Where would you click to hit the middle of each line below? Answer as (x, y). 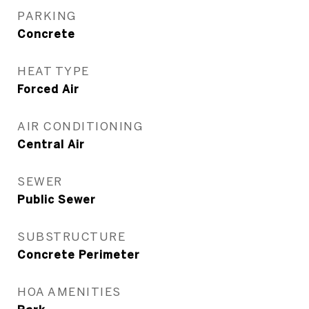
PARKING (47, 16)
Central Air (51, 144)
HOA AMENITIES (69, 291)
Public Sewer (57, 199)
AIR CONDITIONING (80, 126)
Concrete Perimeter (79, 255)
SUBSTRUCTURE (71, 236)
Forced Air (48, 89)
